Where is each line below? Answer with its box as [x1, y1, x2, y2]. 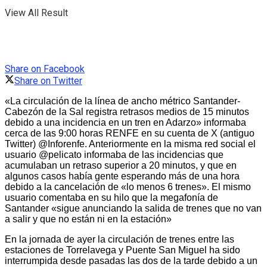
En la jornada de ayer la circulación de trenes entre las [5, 234, 234, 245]
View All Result [5, 7, 68, 18]
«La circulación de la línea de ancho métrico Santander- [5, 96, 240, 107]
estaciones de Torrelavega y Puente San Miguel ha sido [5, 245, 240, 256]
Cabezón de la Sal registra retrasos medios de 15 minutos [5, 107, 249, 117]
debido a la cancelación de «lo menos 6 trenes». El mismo [5, 182, 251, 193]
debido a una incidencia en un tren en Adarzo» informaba [5, 117, 246, 128]
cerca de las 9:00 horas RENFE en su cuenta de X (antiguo [5, 128, 254, 139]
